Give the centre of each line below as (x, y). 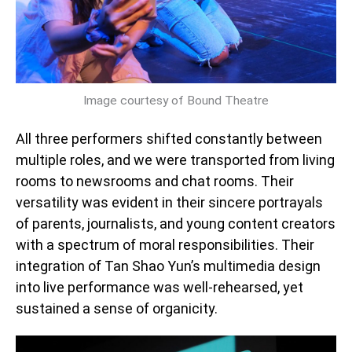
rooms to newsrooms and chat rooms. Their (155, 181)
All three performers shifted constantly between (169, 138)
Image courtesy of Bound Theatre (176, 101)
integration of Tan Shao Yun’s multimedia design (168, 266)
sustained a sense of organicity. (117, 308)
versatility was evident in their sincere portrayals (169, 202)
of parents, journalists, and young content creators (176, 223)
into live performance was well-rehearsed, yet (159, 287)
